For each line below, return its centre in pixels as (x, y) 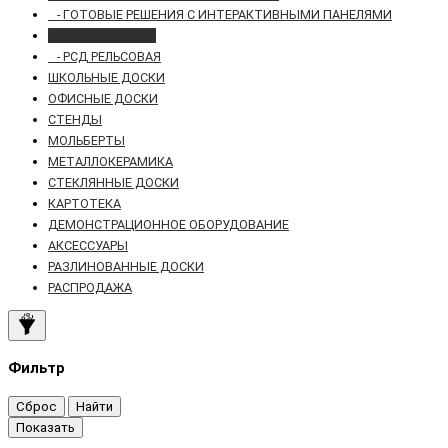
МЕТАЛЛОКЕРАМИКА (110, 161)
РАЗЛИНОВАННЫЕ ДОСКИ (126, 266)
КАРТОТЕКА (84, 203)
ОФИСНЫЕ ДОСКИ (103, 98)
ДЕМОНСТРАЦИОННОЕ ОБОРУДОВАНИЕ (168, 224)
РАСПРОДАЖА (90, 287)
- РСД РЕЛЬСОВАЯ (104, 56)
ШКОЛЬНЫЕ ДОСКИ (106, 77)
